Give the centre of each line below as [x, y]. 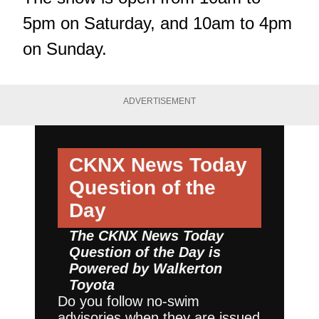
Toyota [92, 284]
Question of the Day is [145, 252]
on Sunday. [65, 49]
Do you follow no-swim [129, 301]
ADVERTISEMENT [159, 101]
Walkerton [188, 268]
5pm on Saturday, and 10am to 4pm [157, 23]
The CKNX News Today [146, 235]
